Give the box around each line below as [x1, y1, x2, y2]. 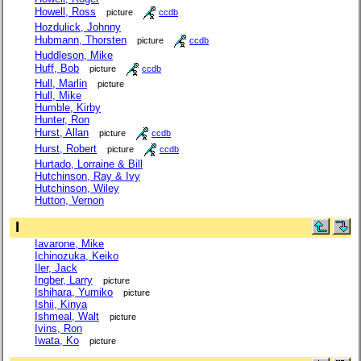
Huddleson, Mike [35, 49, 113, 62]
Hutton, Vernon [35, 194, 104, 207]
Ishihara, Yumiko [35, 285, 113, 298]
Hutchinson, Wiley [35, 182, 119, 195]
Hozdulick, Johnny [35, 21, 121, 34]
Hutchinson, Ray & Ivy [35, 170, 140, 183]
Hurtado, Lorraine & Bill [35, 158, 143, 171]
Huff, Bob [35, 62, 79, 75]
